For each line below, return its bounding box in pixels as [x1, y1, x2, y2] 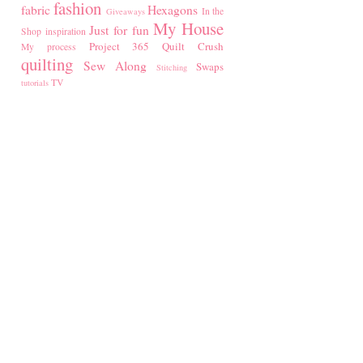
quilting [21, 53, 73, 76]
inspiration [45, 25, 86, 38]
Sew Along [83, 58, 147, 75]
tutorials [21, 77, 49, 89]
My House [153, 17, 224, 41]
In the [201, 5, 224, 18]
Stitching [156, 62, 187, 74]
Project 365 [88, 39, 150, 54]
